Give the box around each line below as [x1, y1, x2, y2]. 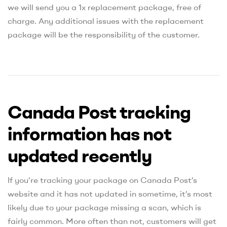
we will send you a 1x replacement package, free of [8, 2, 201, 12]
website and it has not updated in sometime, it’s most [8, 188, 212, 199]
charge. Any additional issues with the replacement [8, 15, 204, 26]
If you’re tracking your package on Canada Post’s [8, 175, 197, 185]
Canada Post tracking [8, 99, 191, 124]
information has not [8, 121, 171, 145]
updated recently [8, 143, 152, 167]
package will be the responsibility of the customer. [8, 29, 200, 40]
